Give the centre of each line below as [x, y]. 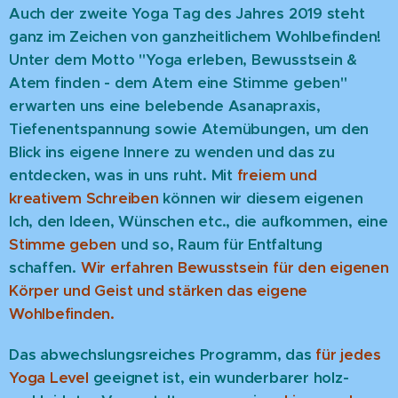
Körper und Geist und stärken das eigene [159, 291]
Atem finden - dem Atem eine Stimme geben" [178, 84]
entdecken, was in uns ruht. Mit [123, 176]
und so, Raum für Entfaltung [219, 245]
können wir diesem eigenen [261, 199]
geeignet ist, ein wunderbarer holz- [221, 378]
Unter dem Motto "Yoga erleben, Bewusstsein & [183, 60]
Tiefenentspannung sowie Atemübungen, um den [189, 130]
